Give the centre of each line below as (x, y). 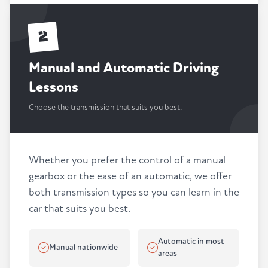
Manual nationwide (83, 248)
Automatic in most (191, 242)
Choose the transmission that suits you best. (105, 108)
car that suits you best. (80, 209)
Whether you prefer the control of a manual (127, 160)
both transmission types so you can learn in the (134, 193)
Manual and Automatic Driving (124, 68)
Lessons (54, 87)
